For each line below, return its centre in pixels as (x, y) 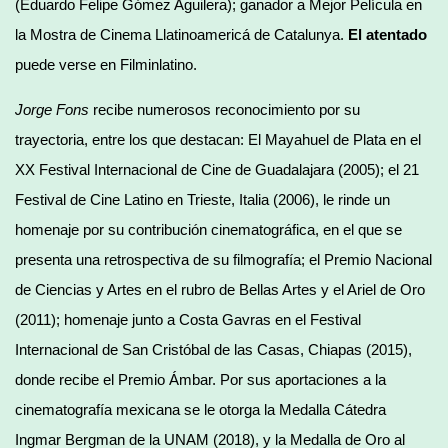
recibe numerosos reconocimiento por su (224, 109)
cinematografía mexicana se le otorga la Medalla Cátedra (200, 409)
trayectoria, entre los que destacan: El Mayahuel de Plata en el (218, 139)
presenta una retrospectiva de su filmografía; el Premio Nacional (223, 259)
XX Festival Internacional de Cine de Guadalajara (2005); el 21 (217, 169)
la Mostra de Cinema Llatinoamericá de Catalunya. (181, 34)
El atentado (387, 34)
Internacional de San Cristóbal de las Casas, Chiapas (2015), (213, 349)
